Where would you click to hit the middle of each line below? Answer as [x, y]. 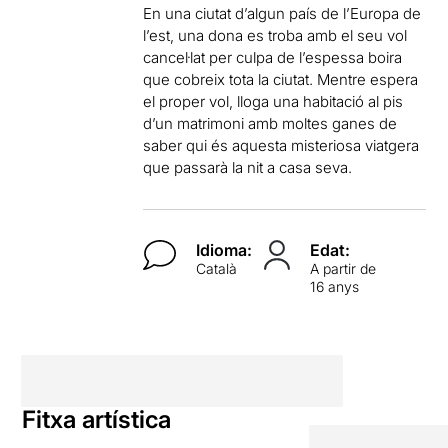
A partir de [342, 268]
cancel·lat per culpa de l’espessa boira [273, 57]
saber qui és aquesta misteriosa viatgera [281, 145]
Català [216, 268]
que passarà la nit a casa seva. [248, 167]
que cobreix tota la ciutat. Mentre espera [281, 79]
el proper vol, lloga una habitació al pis [273, 101]
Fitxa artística [97, 419]
